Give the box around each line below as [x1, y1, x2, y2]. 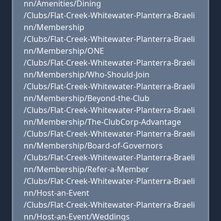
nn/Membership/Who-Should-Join [24, 69, 149, 80]
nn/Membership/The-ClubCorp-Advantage [24, 116, 181, 127]
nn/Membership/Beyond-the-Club [24, 93, 149, 104]
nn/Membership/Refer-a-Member [24, 164, 149, 175]
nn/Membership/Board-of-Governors [24, 140, 163, 151]
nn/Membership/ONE [24, 45, 104, 56]
